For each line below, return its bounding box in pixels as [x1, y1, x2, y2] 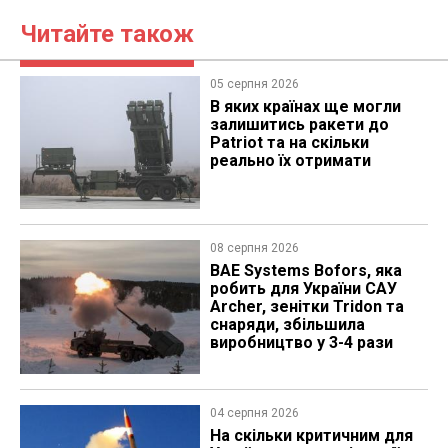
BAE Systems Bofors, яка [209, 261, 402, 281]
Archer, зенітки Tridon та [209, 297, 404, 317]
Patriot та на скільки [209, 132, 369, 152]
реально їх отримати [209, 150, 371, 170]
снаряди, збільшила [209, 315, 365, 335]
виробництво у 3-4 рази [209, 333, 393, 353]
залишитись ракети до [209, 114, 389, 134]
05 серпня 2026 [209, 76, 299, 91]
